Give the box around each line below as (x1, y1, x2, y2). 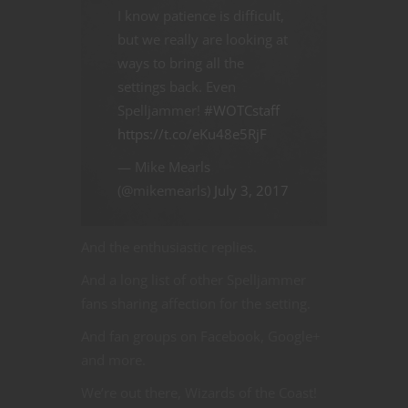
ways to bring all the (117, 53, 244, 72)
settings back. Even (117, 76, 236, 96)
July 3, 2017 (214, 180, 289, 199)
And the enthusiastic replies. (81, 237, 257, 256)
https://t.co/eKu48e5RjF (117, 124, 267, 143)
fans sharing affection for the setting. (81, 293, 311, 312)
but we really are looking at (117, 29, 288, 48)
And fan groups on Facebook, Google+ (81, 326, 321, 345)
